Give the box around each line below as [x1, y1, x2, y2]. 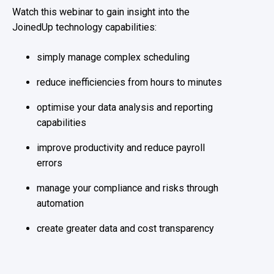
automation [37, 198, 84, 210]
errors [37, 157, 62, 169]
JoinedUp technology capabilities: [12, 21, 157, 34]
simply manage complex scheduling [37, 51, 190, 64]
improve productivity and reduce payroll [37, 142, 205, 154]
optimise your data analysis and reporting [37, 102, 213, 114]
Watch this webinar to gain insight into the [12, 6, 190, 18]
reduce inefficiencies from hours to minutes [37, 76, 222, 89]
